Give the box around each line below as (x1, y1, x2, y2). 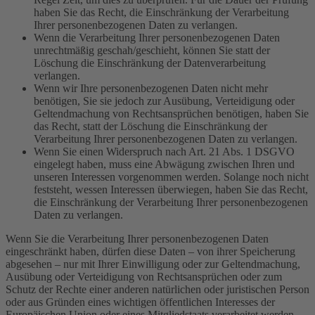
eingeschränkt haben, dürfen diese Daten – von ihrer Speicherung (6, 245, 295, 258)
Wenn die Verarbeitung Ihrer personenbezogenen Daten (34, 32, 280, 44)
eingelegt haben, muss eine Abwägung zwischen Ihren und (34, 158, 295, 171)
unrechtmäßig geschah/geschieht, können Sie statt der (34, 44, 270, 57)
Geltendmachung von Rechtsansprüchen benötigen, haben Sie (34, 108, 309, 120)
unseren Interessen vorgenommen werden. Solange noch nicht (34, 171, 309, 184)
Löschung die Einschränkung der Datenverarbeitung (34, 57, 266, 70)
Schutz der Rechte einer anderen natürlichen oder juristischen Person (6, 283, 309, 296)
